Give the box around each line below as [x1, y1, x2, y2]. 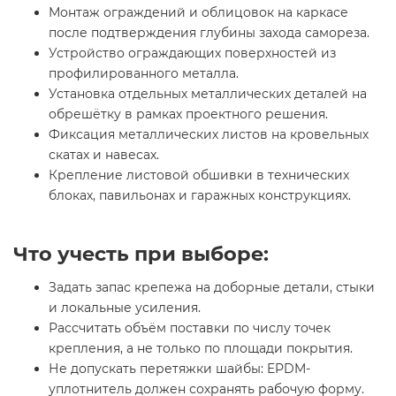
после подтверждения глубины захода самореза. [49, 24, 369, 41]
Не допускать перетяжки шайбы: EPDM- [49, 360, 310, 377]
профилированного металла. [49, 65, 239, 81]
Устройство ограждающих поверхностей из [49, 44, 336, 61]
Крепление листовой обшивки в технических [49, 166, 349, 183]
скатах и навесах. [49, 146, 159, 163]
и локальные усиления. [49, 299, 201, 316]
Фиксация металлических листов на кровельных [49, 126, 369, 142]
